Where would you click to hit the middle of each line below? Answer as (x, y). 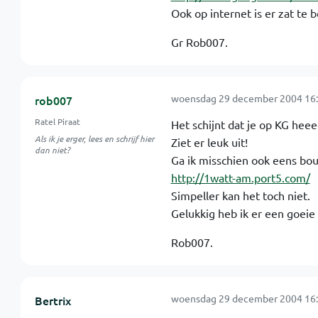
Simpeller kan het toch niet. (240, 195)
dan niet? (52, 150)
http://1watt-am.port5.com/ (240, 177)
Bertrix (53, 300)
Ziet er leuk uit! (209, 142)
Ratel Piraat (57, 121)
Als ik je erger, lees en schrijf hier (94, 138)
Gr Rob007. (199, 42)
